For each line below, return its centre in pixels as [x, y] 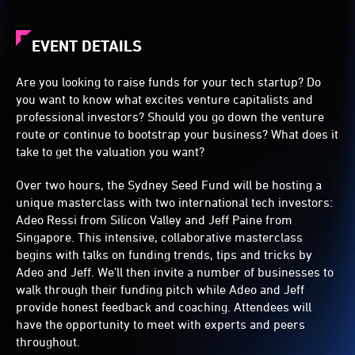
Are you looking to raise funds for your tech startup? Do [168, 82]
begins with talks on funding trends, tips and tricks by [164, 254]
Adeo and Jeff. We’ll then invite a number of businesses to [175, 272]
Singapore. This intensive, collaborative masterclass [159, 237]
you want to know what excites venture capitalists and [164, 99]
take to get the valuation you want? [110, 151]
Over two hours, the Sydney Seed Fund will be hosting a [169, 185]
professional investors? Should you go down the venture [170, 116]
